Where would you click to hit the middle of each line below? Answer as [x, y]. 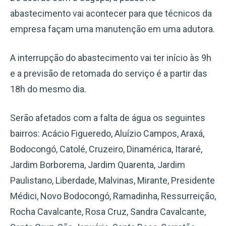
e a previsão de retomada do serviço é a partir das [109, 73]
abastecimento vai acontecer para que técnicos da [111, 13]
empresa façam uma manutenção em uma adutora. [112, 29]
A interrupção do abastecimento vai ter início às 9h [111, 58]
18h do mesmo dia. [48, 89]
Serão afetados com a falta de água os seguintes [108, 118]
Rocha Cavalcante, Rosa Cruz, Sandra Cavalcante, [108, 212]
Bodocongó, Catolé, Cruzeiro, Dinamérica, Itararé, [106, 149]
